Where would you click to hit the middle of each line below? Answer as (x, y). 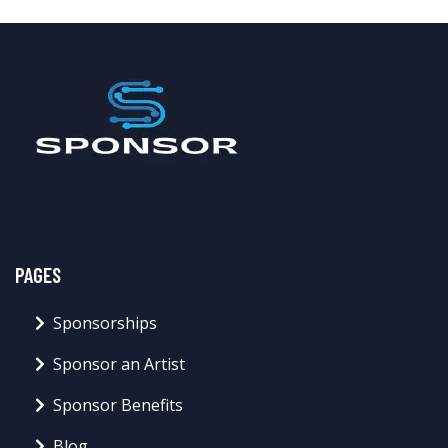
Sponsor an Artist (119, 363)
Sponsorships (105, 322)
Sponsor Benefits (118, 404)
